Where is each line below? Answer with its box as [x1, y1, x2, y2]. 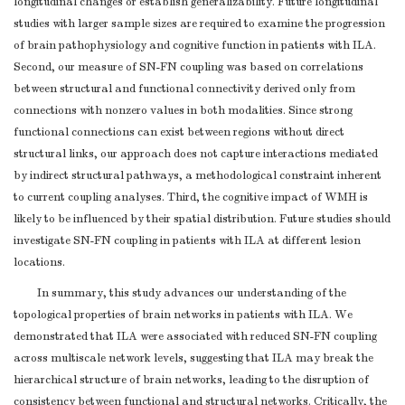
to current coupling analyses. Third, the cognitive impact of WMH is [14, 190, 368, 205]
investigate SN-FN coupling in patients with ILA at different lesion [14, 233, 361, 249]
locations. [14, 255, 65, 270]
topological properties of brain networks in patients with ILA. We [14, 307, 353, 323]
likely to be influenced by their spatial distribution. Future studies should [14, 212, 391, 227]
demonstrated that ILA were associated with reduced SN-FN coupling [14, 329, 377, 344]
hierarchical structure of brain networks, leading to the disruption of [14, 372, 369, 388]
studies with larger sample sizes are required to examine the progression [14, 16, 385, 32]
